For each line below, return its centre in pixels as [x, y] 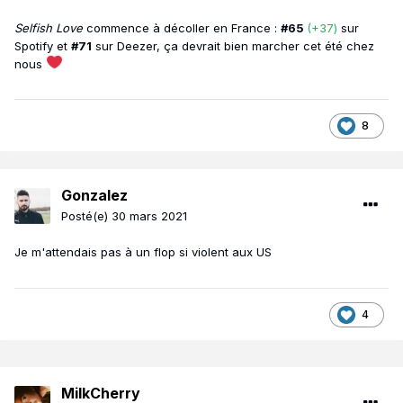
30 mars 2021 [149, 216]
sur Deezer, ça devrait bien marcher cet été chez [233, 45]
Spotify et [43, 45]
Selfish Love [49, 27]
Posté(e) [86, 216]
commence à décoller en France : [182, 27]
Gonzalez [94, 196]
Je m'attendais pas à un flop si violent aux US [143, 252]
